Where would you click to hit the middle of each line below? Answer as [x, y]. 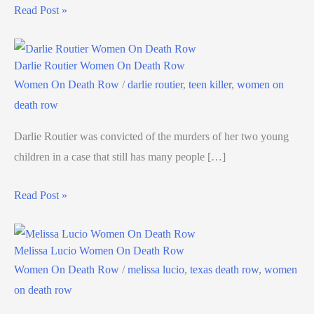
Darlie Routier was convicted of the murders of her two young [151, 137]
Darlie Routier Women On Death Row [100, 66]
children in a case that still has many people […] [120, 157]
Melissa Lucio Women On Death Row [99, 250]
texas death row [224, 270]
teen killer [210, 85]
